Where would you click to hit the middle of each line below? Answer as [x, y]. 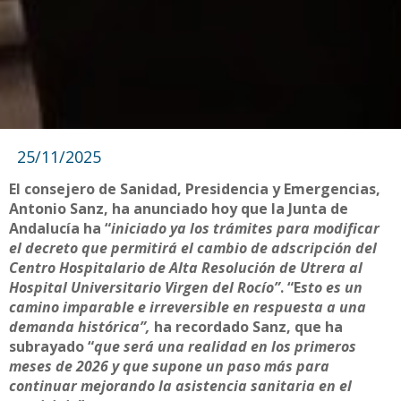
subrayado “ [51, 347]
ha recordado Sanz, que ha [247, 327]
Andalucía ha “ [60, 229]
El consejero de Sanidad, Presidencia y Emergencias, [195, 189]
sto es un [332, 288]
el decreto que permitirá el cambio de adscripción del [193, 248]
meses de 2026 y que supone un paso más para [169, 367]
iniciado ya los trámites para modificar [245, 229]
